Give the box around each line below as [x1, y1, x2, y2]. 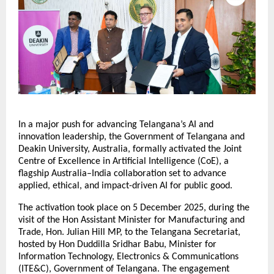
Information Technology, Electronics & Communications [18, 251, 239, 262]
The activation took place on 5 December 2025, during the [18, 202, 250, 213]
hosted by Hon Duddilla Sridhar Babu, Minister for [18, 239, 217, 250]
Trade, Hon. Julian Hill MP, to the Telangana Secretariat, [18, 227, 240, 237]
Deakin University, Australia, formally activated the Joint [18, 144, 242, 154]
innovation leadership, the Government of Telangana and [18, 131, 245, 142]
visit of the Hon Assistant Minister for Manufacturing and [18, 215, 245, 225]
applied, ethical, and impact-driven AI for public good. [18, 180, 232, 191]
